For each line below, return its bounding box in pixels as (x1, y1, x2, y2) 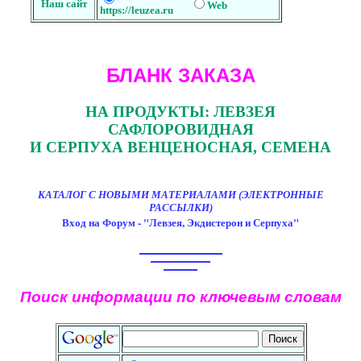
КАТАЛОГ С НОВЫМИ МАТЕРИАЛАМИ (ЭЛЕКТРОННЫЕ (37, 188, 324, 201)
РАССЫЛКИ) (148, 201, 213, 214)
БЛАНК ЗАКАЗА (106, 64, 255, 87)
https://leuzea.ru (100, 3, 173, 16)
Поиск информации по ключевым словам (19, 285, 342, 307)
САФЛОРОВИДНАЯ (107, 121, 254, 139)
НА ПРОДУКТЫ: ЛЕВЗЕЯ (85, 103, 276, 121)
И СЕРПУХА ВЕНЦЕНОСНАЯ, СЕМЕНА (30, 139, 331, 156)
